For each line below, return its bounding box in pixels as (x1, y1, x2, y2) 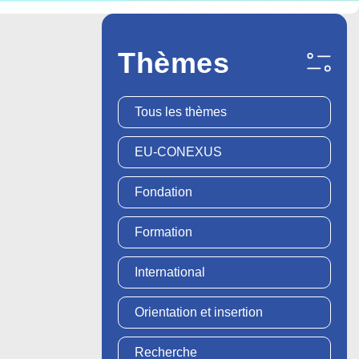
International (135, 264, 205, 279)
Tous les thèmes (135, 104, 227, 119)
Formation (135, 224, 192, 239)
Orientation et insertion (135, 305, 263, 319)
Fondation (135, 184, 192, 199)
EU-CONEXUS (135, 144, 222, 159)
